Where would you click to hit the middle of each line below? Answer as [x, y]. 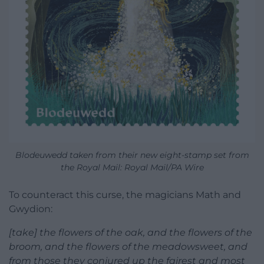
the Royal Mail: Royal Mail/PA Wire [132, 168]
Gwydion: [31, 209]
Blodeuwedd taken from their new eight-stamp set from [132, 155]
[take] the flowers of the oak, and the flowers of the [131, 233]
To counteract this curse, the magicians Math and [125, 195]
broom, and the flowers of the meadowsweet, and [128, 247]
